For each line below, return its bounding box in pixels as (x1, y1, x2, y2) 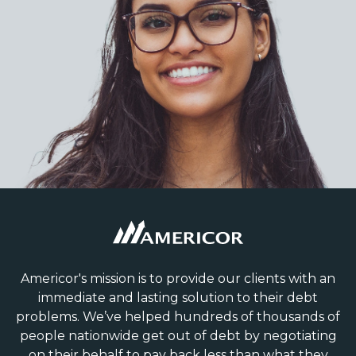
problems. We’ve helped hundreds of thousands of (16, 309, 340, 325)
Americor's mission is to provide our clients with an (21, 271, 335, 287)
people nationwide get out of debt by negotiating (19, 328, 337, 344)
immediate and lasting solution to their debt (38, 290, 318, 306)
